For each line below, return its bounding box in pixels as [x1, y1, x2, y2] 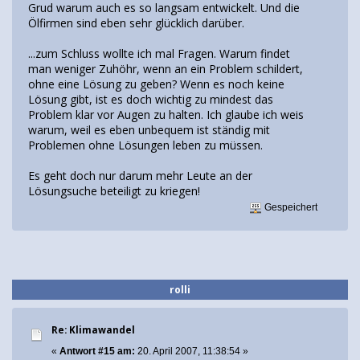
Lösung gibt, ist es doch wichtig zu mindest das [28, 91, 273, 107]
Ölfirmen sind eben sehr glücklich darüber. [28, 14, 244, 31]
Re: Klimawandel [51, 323, 135, 336]
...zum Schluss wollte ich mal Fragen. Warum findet [28, 45, 290, 61]
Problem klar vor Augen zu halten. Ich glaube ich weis [28, 106, 304, 122]
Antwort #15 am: [59, 345, 135, 357]
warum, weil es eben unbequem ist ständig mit [28, 121, 270, 137]
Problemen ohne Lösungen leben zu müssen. [28, 137, 263, 153]
